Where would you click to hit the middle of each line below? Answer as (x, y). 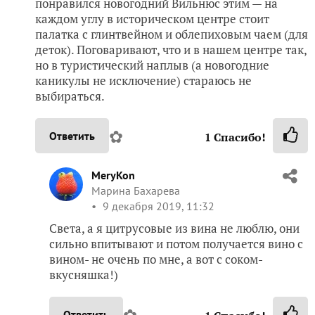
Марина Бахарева (136, 190)
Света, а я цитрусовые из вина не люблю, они (174, 228)
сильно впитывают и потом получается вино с (176, 243)
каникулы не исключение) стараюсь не (143, 80)
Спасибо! (238, 137)
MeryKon (113, 175)
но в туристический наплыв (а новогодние (152, 65)
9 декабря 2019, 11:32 (157, 206)
